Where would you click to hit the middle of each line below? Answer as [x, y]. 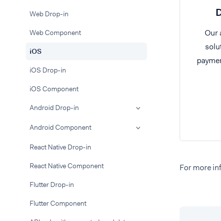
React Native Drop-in [60, 147]
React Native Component [67, 166]
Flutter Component [58, 203]
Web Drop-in [49, 14]
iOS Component [54, 89]
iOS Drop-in [48, 70]
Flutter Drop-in [52, 184]
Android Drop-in [54, 108]
